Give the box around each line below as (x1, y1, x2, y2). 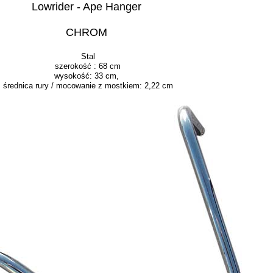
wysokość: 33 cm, (54, 71, 121, 80)
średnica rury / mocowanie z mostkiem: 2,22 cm (2, 81, 173, 90)
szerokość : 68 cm (55, 62, 121, 71)
